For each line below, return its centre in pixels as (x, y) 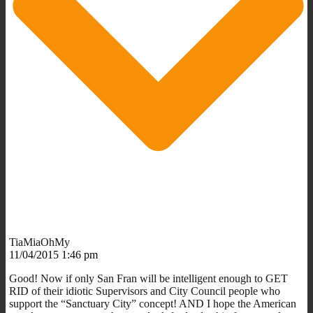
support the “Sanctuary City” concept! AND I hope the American (153, 303)
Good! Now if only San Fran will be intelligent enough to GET (148, 278)
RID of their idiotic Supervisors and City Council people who (145, 291)
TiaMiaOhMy (39, 242)
